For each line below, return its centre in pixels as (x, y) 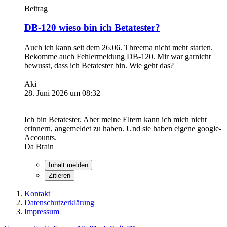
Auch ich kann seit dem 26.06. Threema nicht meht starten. (119, 48)
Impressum (42, 212)
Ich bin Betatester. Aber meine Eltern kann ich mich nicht (116, 120)
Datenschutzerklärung (59, 203)
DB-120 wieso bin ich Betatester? (92, 28)
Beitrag (36, 8)
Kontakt (37, 194)
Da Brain (39, 147)
